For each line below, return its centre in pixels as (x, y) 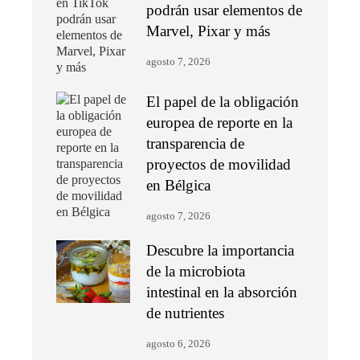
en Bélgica (179, 186)
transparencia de (196, 144)
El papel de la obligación (223, 102)
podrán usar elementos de (225, 10)
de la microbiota (196, 272)
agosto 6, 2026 (179, 344)
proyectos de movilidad (219, 165)
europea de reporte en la (220, 123)
